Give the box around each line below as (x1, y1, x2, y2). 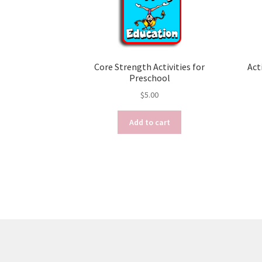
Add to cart (129, 116, 170, 127)
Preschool (129, 71, 170, 84)
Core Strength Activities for (94, 60, 205, 73)
